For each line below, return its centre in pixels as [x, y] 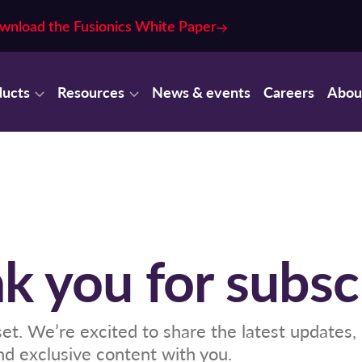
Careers [289, 91]
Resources [91, 91]
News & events [201, 91]
